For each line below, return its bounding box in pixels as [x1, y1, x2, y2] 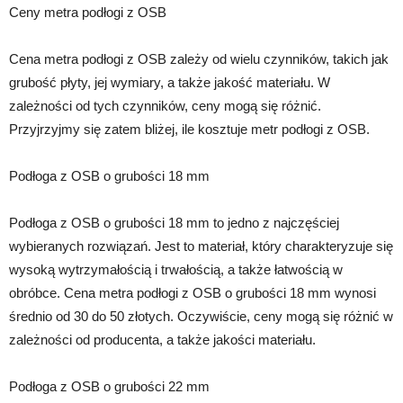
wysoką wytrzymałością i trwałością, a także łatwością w [9, 262, 343, 277]
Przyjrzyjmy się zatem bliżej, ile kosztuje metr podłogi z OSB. [9, 121, 370, 137]
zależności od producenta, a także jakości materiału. [9, 332, 316, 347]
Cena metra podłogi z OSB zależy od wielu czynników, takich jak [9, 51, 389, 67]
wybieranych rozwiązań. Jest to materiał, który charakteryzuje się [9, 238, 393, 254]
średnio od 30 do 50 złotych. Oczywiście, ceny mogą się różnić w [9, 309, 393, 324]
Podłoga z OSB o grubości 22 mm [9, 379, 210, 394]
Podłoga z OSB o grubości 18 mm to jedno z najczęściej [9, 215, 339, 230]
